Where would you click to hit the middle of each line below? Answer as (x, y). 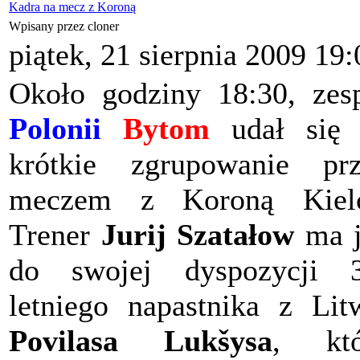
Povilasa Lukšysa (141, 341)
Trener (55, 235)
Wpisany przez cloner (65, 27)
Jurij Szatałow (197, 235)
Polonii (55, 129)
